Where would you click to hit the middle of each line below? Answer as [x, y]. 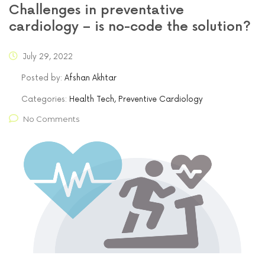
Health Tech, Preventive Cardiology [136, 99]
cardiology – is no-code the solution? [130, 27]
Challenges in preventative [96, 10]
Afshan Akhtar [91, 78]
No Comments [51, 119]
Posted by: [43, 78]
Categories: [45, 99]
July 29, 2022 [47, 56]
